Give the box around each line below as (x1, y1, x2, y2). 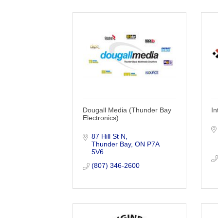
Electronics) (83, 113, 119, 122)
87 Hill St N (91, 132, 126, 140)
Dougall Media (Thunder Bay (83, 106, 172, 114)
